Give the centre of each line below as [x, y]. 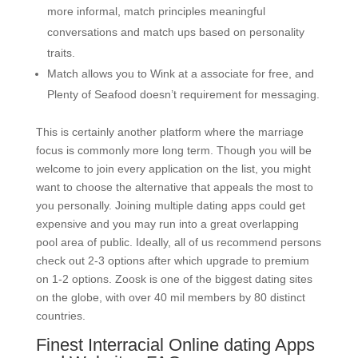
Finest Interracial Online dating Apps [175, 344]
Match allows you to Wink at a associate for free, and [180, 73]
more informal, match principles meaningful [156, 11]
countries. [60, 315]
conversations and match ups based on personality [175, 32]
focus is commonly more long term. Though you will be [173, 150]
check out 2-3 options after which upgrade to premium [172, 260]
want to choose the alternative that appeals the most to [174, 187]
